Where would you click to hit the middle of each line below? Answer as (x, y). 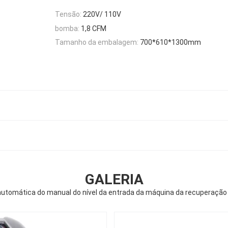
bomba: (67, 28)
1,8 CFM (94, 28)
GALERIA (114, 179)
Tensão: (68, 15)
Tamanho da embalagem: (97, 42)
